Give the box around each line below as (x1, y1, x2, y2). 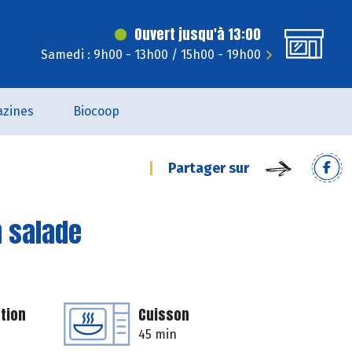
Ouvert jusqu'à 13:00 (134, 24, 261, 45)
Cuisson (138, 304, 189, 325)
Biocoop (73, 104, 119, 119)
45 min (138, 327, 177, 342)
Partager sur (168, 159, 249, 177)
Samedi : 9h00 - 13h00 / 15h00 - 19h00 (41, 47, 261, 62)
